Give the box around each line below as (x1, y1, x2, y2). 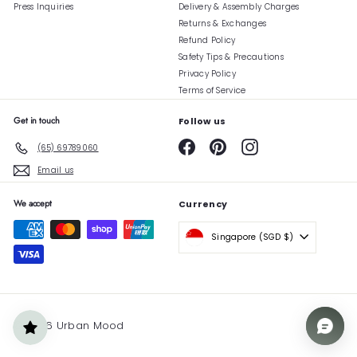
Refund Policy (178, 33, 236, 46)
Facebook (194, 136, 235, 149)
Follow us (178, 114, 226, 127)
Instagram (257, 136, 303, 149)
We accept (14, 196, 53, 210)
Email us (37, 164, 74, 177)
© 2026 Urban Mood (14, 317, 124, 333)
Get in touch (14, 113, 60, 127)
